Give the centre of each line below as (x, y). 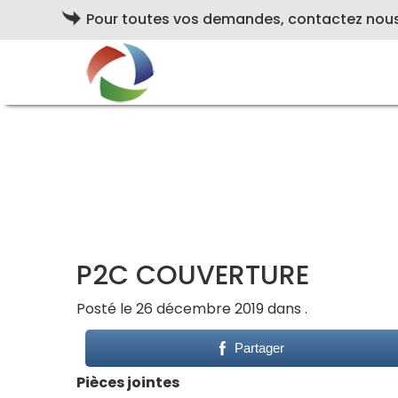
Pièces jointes (128, 383)
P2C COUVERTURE (193, 276)
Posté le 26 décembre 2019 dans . (192, 309)
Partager (259, 348)
